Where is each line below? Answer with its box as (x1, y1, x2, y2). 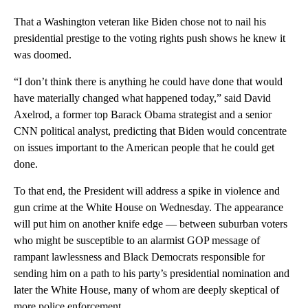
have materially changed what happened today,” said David (14, 92, 271, 104)
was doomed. (14, 49, 71, 61)
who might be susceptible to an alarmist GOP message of (14, 234, 260, 247)
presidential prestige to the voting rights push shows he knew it (14, 32, 285, 45)
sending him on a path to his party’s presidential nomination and (14, 267, 289, 280)
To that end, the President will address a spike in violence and (14, 185, 280, 197)
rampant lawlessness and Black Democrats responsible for (14, 251, 265, 263)
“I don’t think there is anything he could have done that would (14, 76, 283, 88)
